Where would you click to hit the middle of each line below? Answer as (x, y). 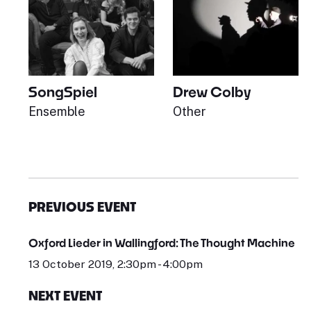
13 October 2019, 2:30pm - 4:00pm (115, 264)
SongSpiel (62, 91)
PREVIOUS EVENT (82, 207)
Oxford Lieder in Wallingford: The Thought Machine (161, 243)
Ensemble (57, 111)
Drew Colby (212, 92)
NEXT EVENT (65, 296)
